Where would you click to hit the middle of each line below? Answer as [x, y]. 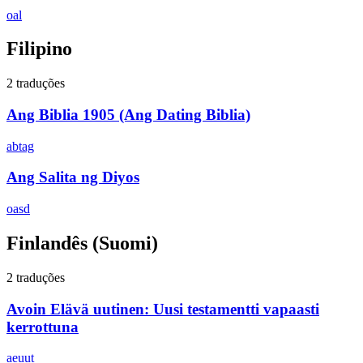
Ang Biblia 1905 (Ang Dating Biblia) [128, 115]
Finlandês [47, 243]
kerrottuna [43, 327]
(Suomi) [123, 243]
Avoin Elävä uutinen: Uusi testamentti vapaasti [163, 309]
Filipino [39, 49]
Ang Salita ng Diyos [73, 177]
